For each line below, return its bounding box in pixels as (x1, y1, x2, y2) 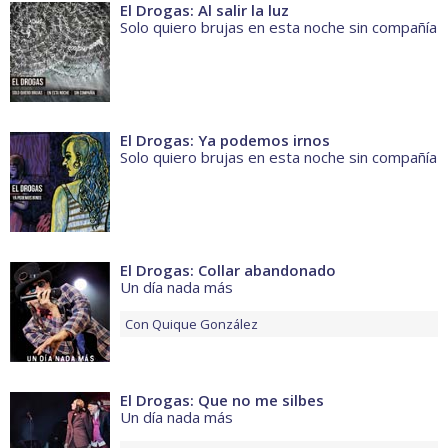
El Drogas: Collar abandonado (120, 260, 336, 281)
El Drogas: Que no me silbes (120, 390, 324, 411)
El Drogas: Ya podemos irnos (120, 130, 330, 151)
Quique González (152, 315, 258, 334)
